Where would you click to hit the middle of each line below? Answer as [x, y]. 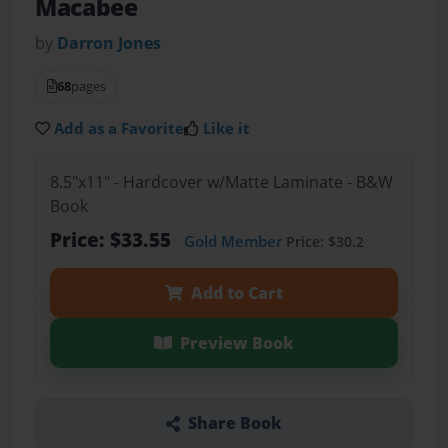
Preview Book [236, 342]
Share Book [234, 423]
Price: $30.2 [322, 241]
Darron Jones [109, 43]
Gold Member [232, 240]
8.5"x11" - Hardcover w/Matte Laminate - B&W [221, 181]
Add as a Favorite [119, 128]
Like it [227, 128]
